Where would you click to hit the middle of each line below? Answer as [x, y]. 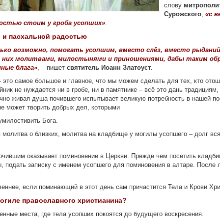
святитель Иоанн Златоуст [109, 68]
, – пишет [52, 68]
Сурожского [182, 14]
